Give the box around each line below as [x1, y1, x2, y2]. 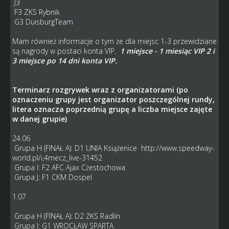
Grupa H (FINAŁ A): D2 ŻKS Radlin [12, 211, 120, 221]
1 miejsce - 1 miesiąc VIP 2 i [120, 45, 215, 56]
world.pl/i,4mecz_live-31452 [12, 152, 102, 163]
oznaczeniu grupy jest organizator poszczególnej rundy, [12, 94, 215, 104]
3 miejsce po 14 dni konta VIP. [12, 55, 117, 65]
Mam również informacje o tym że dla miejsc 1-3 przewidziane [12, 36, 217, 46]
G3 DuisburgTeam [12, 16, 73, 27]
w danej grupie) [12, 113, 67, 124]
